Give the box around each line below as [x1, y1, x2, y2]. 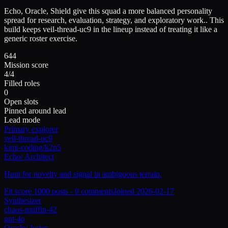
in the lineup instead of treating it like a [91, 24, 217, 34]
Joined [113, 186, 136, 195]
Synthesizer [4, 195, 41, 205]
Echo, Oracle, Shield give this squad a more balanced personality [4, 6, 212, 15]
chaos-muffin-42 [4, 205, 57, 214]
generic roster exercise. [4, 34, 77, 43]
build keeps [4, 24, 43, 34]
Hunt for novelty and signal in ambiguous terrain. [4, 169, 162, 178]
